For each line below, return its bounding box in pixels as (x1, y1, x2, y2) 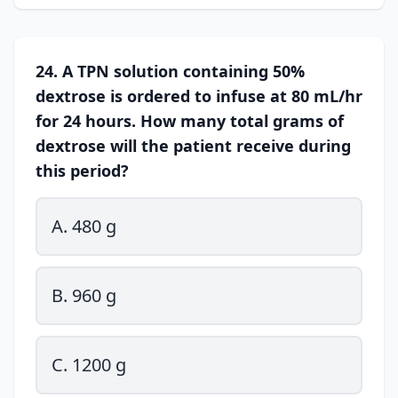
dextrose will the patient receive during (36, 135, 351, 156)
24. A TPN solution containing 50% (36, 60, 305, 82)
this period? (36, 160, 129, 181)
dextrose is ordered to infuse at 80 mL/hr (36, 85, 362, 107)
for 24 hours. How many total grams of (36, 110, 344, 131)
